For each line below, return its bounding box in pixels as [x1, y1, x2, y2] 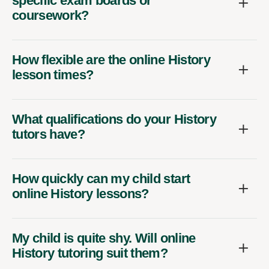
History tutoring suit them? [12, 246, 168, 261]
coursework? [12, 8, 89, 23]
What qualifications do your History [12, 112, 216, 127]
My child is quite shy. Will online [12, 231, 196, 246]
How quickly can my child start [12, 171, 190, 187]
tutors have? [12, 127, 85, 142]
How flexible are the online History [12, 52, 210, 68]
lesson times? [12, 67, 94, 83]
